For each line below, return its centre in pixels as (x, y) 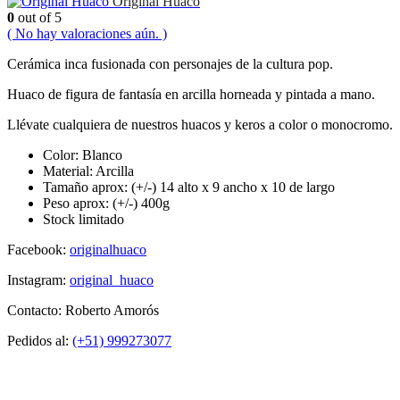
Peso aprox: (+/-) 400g (106, 203)
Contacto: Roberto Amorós (83, 310)
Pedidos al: (40, 340)
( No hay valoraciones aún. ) (87, 33)
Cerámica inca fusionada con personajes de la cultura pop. (170, 63)
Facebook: (38, 249)
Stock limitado (83, 219)
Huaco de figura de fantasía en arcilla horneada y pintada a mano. (191, 94)
